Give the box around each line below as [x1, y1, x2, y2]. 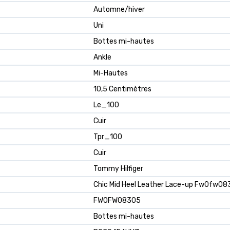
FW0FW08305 [93, 196, 141, 205]
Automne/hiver [93, 5, 145, 14]
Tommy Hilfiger [93, 164, 143, 174]
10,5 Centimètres [93, 85, 151, 94]
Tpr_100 [93, 132, 122, 142]
